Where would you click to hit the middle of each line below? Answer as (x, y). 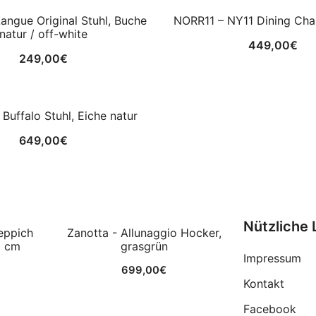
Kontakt (264, 283)
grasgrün (144, 246)
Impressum (272, 258)
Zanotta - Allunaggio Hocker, (144, 232)
